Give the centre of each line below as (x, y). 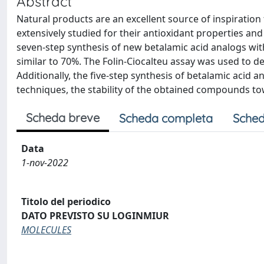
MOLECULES (46, 230)
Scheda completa (166, 118)
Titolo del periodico (66, 201)
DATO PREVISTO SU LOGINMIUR (95, 215)
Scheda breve (63, 118)
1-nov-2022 (45, 163)
